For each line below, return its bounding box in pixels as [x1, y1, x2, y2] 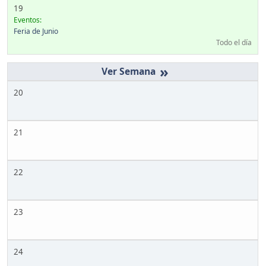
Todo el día [216, 37, 252, 47]
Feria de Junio [14, 26, 58, 36]
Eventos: [14, 14, 42, 25]
